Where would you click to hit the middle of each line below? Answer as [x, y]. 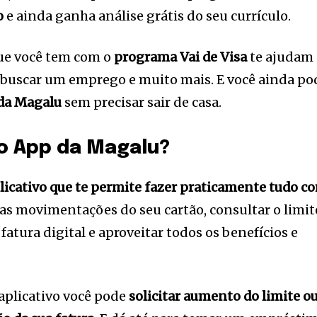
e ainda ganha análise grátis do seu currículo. [148, 16]
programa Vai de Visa [181, 57]
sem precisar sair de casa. [142, 103]
